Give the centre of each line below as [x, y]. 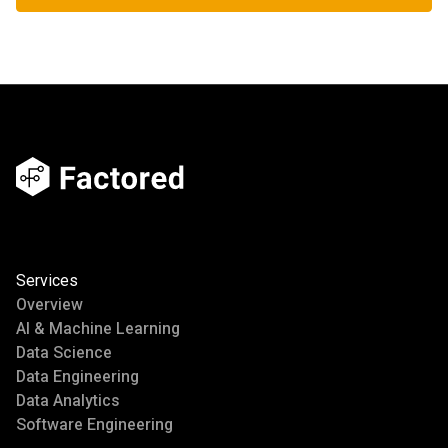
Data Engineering [77, 376]
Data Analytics [68, 400]
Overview [49, 304]
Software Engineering [94, 424]
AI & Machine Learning [98, 328]
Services [47, 280]
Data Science [64, 352]
